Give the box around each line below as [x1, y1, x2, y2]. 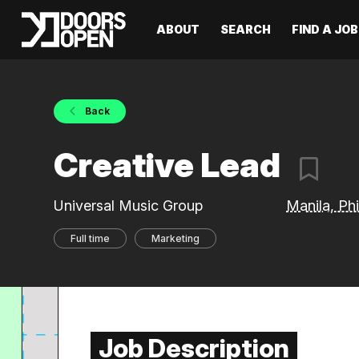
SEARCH [220, 22, 272, 36]
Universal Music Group [54, 197, 204, 214]
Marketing [151, 232, 200, 244]
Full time [71, 232, 111, 244]
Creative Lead [54, 144, 288, 185]
